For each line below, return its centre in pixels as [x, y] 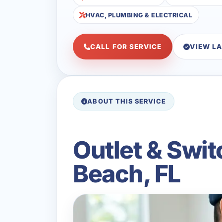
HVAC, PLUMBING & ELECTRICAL [139, 15]
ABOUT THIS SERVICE [127, 102]
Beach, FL [127, 173]
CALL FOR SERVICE [126, 47]
